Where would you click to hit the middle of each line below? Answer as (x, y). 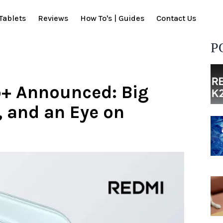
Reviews (53, 18)
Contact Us (176, 18)
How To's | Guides (112, 18)
